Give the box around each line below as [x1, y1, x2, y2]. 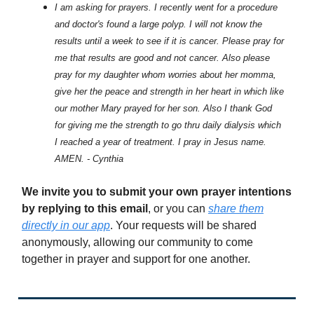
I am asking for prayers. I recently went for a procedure [55, 2, 278, 13]
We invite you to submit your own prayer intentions [22, 186, 292, 198]
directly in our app [22, 219, 110, 232]
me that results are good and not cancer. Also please [55, 53, 270, 64]
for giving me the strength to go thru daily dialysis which [55, 120, 281, 131]
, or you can [148, 203, 208, 215]
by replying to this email [22, 203, 148, 215]
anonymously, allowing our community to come [22, 236, 253, 249]
